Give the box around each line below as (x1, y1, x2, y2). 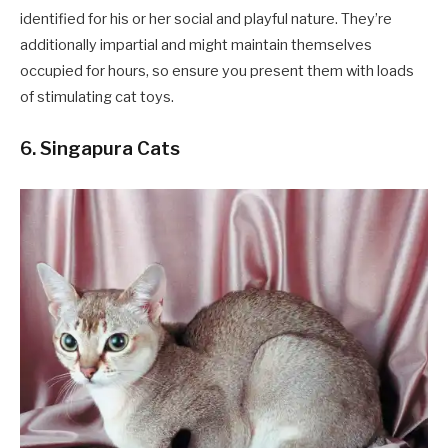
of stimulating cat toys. (20, 88, 174, 107)
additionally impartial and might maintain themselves (20, 36, 372, 55)
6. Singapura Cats (20, 137, 180, 161)
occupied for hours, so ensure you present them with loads (20, 62, 414, 81)
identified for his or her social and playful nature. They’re (20, 10, 392, 29)
